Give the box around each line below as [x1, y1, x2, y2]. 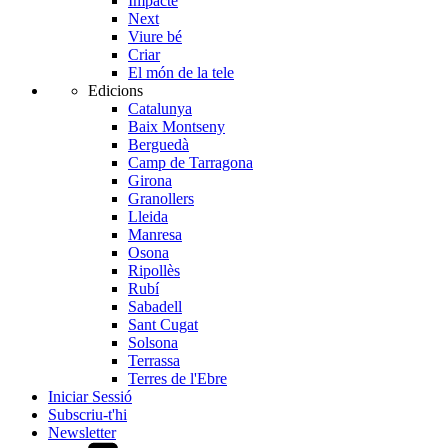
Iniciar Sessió [48, 388, 132, 406]
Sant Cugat [128, 316, 198, 334]
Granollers [128, 190, 194, 208]
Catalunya [128, 100, 192, 118]
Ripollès [128, 262, 180, 280]
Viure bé [128, 28, 182, 46]
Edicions [88, 82, 143, 100]
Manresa [128, 226, 182, 244]
